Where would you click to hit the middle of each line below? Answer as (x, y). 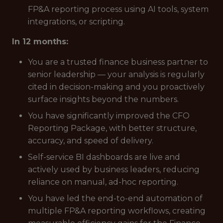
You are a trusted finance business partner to (118, 62)
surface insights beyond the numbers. (103, 99)
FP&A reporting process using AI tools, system (118, 9)
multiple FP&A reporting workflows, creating (117, 211)
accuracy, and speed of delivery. (91, 141)
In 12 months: (40, 42)
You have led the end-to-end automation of (115, 198)
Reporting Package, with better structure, (112, 128)
